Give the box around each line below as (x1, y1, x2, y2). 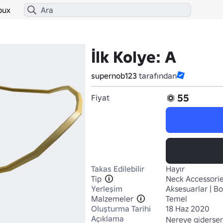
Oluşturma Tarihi (91, 204, 151, 214)
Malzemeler (91, 194, 133, 204)
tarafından (137, 71, 177, 81)
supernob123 (91, 71, 137, 81)
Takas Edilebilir (91, 164, 144, 174)
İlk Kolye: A (91, 47, 176, 67)
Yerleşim (91, 184, 122, 194)
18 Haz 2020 (166, 204, 210, 214)
